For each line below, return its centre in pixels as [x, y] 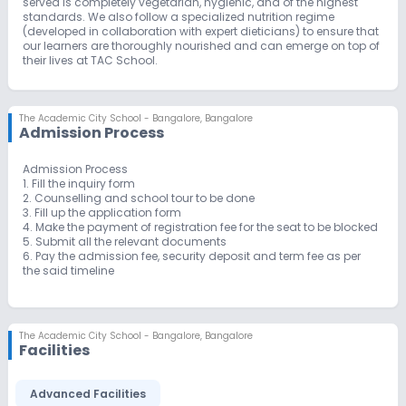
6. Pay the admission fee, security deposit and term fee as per [192, 256]
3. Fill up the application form [102, 213]
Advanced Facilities [88, 394]
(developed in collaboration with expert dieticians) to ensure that [201, 32]
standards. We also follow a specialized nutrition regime [179, 17]
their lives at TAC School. [90, 61]
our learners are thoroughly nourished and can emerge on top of [201, 46]
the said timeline [68, 271]
